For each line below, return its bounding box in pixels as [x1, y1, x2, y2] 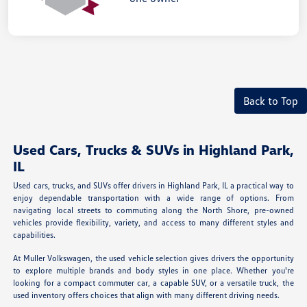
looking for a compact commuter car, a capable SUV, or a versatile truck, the [13, 277, 294, 288]
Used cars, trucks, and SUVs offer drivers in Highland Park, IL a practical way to [13, 180, 294, 191]
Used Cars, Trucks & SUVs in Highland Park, [13, 140, 294, 158]
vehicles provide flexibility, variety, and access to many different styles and [13, 217, 294, 228]
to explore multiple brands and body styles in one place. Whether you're [13, 265, 294, 275]
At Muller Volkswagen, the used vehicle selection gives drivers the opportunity [13, 252, 294, 263]
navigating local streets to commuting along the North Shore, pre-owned [13, 204, 294, 215]
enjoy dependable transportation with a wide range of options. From [13, 192, 294, 203]
